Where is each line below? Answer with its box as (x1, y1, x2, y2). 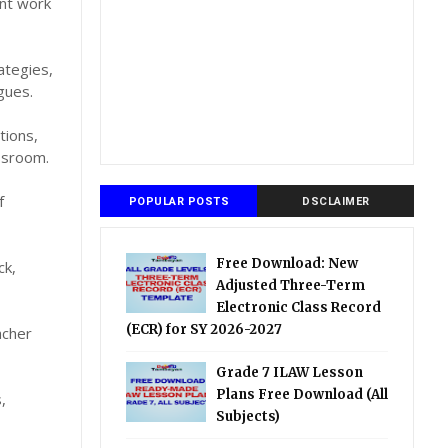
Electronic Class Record (216, 299, 382, 316)
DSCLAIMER (302, 195, 370, 208)
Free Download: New (216, 255, 359, 272)
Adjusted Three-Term (216, 277, 366, 294)
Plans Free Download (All (216, 386, 389, 403)
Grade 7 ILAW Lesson (216, 364, 364, 381)
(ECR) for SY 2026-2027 (126, 321, 283, 338)
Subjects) (216, 408, 281, 425)
